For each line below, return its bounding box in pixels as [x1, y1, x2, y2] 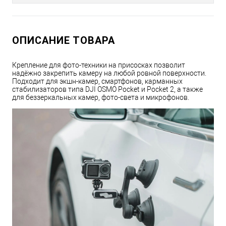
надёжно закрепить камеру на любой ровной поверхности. [12, 69, 206, 78]
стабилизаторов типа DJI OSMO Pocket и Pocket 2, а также [12, 85, 203, 94]
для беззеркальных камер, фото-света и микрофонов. [12, 93, 189, 102]
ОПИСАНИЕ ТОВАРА [12, 34, 115, 47]
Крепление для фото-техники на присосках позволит [12, 61, 185, 70]
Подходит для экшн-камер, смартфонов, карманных [12, 77, 183, 86]
